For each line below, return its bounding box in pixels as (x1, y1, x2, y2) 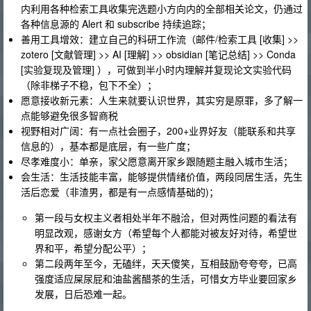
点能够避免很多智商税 (21, 108, 118, 122)
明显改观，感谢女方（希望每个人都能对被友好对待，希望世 (35, 225, 297, 239)
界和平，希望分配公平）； (35, 240, 151, 255)
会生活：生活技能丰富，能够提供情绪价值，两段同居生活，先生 (21, 169, 303, 183)
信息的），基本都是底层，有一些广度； (21, 138, 196, 153)
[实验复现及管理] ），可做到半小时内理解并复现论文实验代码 (21, 62, 292, 76)
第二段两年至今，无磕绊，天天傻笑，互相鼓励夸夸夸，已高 (35, 255, 297, 270)
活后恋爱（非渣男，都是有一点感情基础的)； (21, 184, 219, 199)
